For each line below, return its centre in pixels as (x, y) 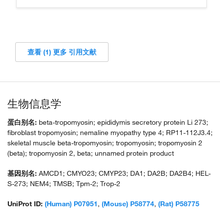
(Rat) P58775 (179, 204)
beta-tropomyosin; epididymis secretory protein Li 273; (123, 122)
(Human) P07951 (71, 204)
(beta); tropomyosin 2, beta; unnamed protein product (91, 153)
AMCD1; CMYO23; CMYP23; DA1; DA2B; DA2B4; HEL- (124, 173)
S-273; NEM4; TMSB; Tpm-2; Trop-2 (64, 183)
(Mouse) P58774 (128, 204)
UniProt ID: (25, 204)
